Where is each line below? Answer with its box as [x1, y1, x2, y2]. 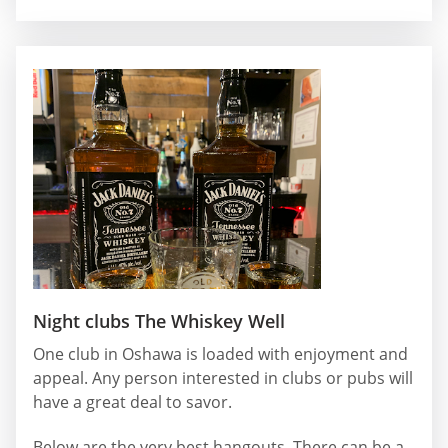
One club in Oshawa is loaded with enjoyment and [33, 342, 408, 365]
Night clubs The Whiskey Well [33, 308, 285, 333]
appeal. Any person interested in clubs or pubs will [33, 366, 413, 389]
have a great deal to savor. [33, 390, 232, 413]
